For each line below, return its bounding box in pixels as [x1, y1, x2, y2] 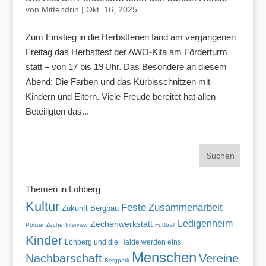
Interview [65, 222, 88, 229]
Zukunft [61, 204, 88, 213]
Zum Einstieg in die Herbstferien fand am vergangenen [25, 32, 236, 43]
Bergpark [104, 257, 129, 264]
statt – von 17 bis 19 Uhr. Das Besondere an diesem [25, 62, 227, 72]
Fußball [154, 221, 175, 229]
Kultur [25, 199, 59, 214]
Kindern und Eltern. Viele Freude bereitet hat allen [25, 91, 216, 102]
